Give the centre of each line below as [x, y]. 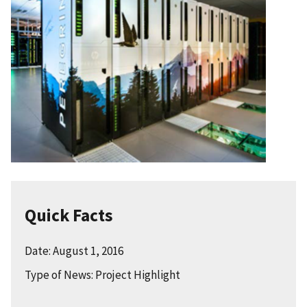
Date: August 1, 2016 [74, 251]
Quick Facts [69, 215]
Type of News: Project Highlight [102, 275]
